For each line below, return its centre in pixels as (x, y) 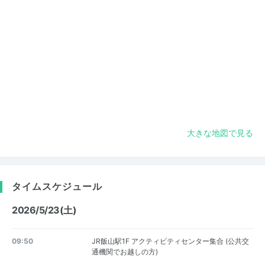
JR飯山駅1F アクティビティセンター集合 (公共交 (170, 241)
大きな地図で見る (220, 133)
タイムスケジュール (57, 186)
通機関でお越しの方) (125, 252)
